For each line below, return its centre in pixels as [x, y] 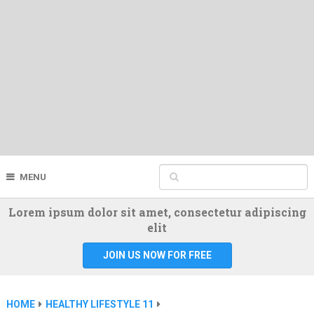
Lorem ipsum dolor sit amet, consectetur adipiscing [157, 212]
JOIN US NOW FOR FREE [157, 255]
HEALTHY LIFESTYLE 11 [99, 305]
